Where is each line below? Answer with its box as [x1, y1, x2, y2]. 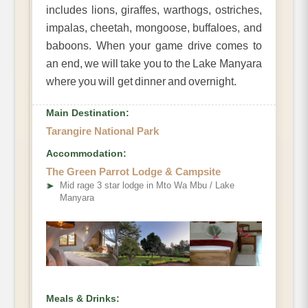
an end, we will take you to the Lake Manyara [46, 58, 262, 70]
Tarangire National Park [46, 125, 159, 137]
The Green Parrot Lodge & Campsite [46, 166, 221, 178]
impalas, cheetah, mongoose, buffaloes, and [46, 22, 262, 34]
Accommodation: [46, 148, 126, 159]
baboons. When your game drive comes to [46, 40, 262, 52]
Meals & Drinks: [46, 293, 120, 305]
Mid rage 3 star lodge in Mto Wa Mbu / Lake [60, 180, 234, 191]
